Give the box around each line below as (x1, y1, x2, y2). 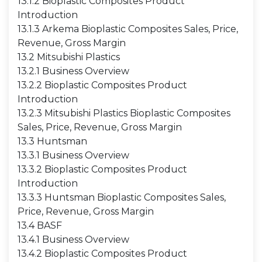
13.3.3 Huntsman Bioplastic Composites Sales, (18, 192, 226, 203)
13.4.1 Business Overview (18, 234, 129, 245)
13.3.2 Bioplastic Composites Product (18, 164, 187, 175)
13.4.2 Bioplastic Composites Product (18, 248, 187, 259)
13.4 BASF (18, 220, 62, 231)
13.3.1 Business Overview (18, 150, 129, 161)
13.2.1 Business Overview (18, 65, 129, 77)
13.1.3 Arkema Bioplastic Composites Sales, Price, (18, 23, 238, 35)
